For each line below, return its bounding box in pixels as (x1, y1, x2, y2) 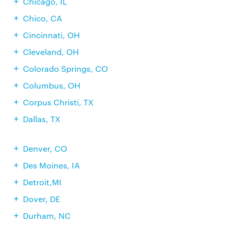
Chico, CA (22, 13, 62, 23)
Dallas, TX (22, 113, 61, 124)
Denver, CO (22, 143, 67, 154)
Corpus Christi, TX (22, 97, 94, 107)
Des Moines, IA (22, 160, 80, 170)
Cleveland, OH (22, 46, 79, 57)
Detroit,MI (22, 177, 62, 187)
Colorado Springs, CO (22, 63, 108, 74)
